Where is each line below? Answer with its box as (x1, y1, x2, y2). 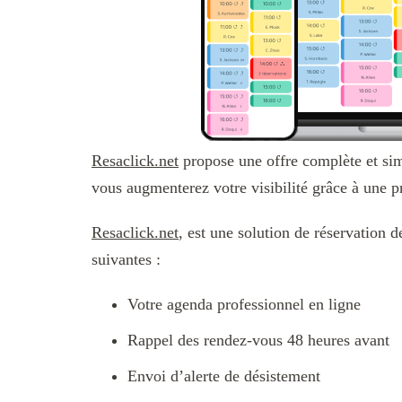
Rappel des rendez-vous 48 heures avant (127, 331, 389, 350)
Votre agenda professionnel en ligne (127, 295, 361, 314)
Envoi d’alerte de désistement (127, 367, 320, 386)
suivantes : (92, 250, 161, 269)
